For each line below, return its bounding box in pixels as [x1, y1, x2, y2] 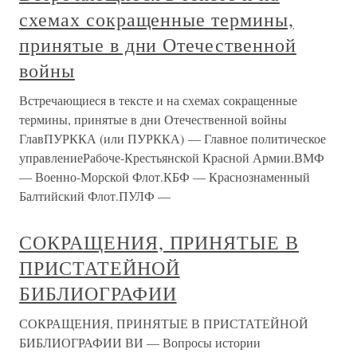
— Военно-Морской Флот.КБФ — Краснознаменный [19, 168, 310, 186]
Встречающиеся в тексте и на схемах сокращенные [19, 92, 297, 109]
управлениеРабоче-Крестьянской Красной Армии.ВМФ [19, 149, 324, 167]
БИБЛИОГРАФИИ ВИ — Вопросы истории [19, 334, 261, 351]
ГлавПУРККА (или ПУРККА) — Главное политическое [19, 130, 326, 147]
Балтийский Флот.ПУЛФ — [19, 187, 171, 205]
